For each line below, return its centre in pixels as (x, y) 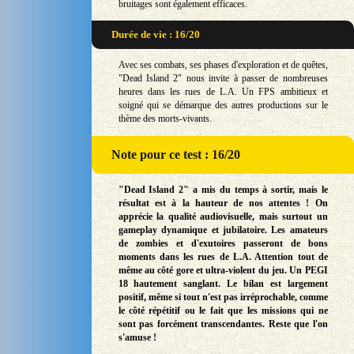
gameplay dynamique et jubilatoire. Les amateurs (223, 230)
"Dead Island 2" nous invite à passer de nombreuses (223, 79)
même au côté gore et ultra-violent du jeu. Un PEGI (223, 271)
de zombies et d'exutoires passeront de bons (223, 244)
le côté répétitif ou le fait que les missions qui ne (223, 311)
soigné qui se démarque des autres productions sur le (223, 105)
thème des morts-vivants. (165, 119)
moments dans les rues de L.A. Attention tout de (223, 257)
